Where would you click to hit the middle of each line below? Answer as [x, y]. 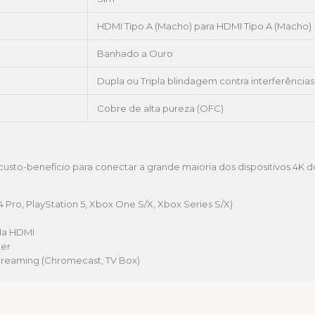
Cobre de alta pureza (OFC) [160, 109]
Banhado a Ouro [135, 54]
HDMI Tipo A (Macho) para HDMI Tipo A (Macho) [204, 26]
